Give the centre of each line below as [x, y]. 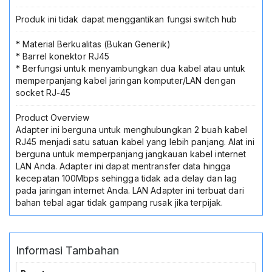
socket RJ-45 [43, 92]
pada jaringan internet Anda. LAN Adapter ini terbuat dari [130, 190]
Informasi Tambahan [67, 250]
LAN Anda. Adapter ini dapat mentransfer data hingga [124, 166]
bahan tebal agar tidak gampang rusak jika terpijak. [120, 202]
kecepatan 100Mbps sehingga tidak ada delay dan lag [127, 178]
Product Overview [53, 117]
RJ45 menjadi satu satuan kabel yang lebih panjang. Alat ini [135, 141]
